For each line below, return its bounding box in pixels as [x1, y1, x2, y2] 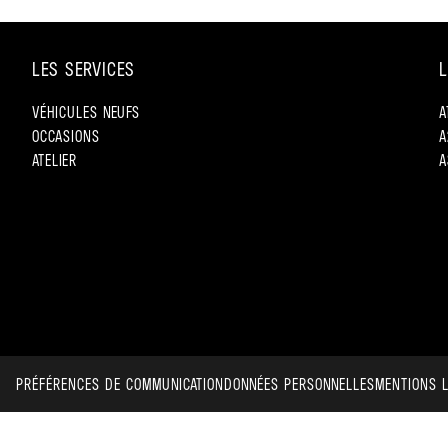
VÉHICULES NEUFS [32, 101, 140, 122]
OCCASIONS [32, 125, 100, 146]
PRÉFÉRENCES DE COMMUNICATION [16, 373, 224, 394]
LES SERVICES [32, 56, 135, 81]
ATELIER [32, 149, 77, 170]
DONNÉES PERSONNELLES [224, 373, 375, 394]
